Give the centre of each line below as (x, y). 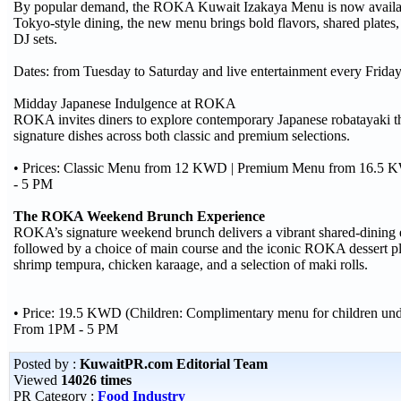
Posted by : (47, 364)
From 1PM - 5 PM (66, 329)
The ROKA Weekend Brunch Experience (139, 216)
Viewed (37, 380)
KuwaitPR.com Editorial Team (174, 364)
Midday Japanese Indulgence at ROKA (125, 103)
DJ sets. (35, 39)
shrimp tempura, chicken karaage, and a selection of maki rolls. (191, 264)
